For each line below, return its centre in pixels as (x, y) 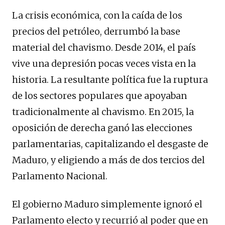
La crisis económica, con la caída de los (97, 15)
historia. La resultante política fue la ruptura (110, 79)
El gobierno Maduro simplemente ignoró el (107, 204)
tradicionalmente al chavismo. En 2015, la (103, 111)
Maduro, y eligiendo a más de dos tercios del (108, 160)
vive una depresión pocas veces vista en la (104, 63)
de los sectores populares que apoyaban (99, 95)
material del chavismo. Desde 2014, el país (104, 47)
